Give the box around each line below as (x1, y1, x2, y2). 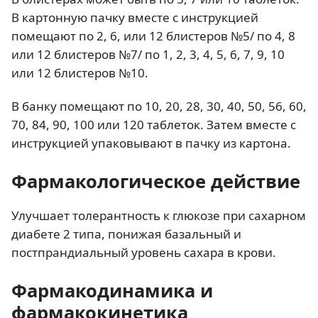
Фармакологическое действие (11, 168, 300, 193)
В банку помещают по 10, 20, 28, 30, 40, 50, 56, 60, (11, 97, 307, 114)
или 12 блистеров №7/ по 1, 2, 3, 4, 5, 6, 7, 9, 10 (11, 45, 285, 62)
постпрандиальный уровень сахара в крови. (11, 243, 276, 261)
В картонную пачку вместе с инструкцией (11, 9, 258, 26)
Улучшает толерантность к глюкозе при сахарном (11, 207, 306, 224)
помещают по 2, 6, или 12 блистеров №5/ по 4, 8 (11, 27, 295, 44)
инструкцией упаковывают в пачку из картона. (11, 134, 291, 151)
